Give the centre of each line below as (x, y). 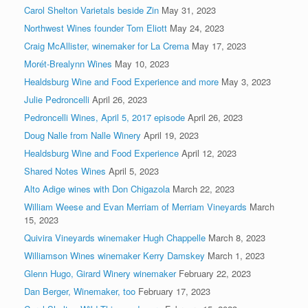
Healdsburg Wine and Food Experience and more (121, 81)
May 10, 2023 (142, 63)
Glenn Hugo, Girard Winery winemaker (100, 273)
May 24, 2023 (197, 27)
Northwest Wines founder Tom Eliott (96, 27)
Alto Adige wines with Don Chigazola (97, 188)
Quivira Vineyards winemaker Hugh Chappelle (115, 237)
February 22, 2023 (215, 273)
